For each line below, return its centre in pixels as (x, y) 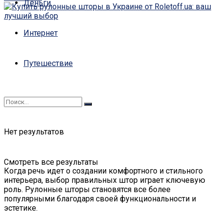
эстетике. (21, 208)
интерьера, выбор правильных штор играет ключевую (105, 180)
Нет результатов (34, 132)
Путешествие (48, 63)
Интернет (41, 33)
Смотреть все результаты (51, 162)
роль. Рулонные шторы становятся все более (87, 189)
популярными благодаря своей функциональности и (100, 198)
